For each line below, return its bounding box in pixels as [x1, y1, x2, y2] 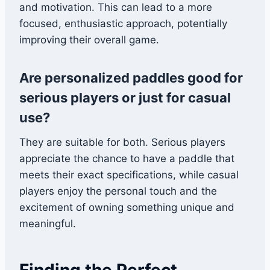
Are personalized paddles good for [19, 70, 243, 86]
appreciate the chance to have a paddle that [19, 152, 234, 165]
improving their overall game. [19, 34, 159, 46]
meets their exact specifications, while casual [19, 169, 239, 181]
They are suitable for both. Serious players [19, 136, 225, 149]
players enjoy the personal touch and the [19, 185, 217, 198]
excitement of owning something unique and [19, 201, 234, 214]
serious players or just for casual [19, 90, 231, 106]
